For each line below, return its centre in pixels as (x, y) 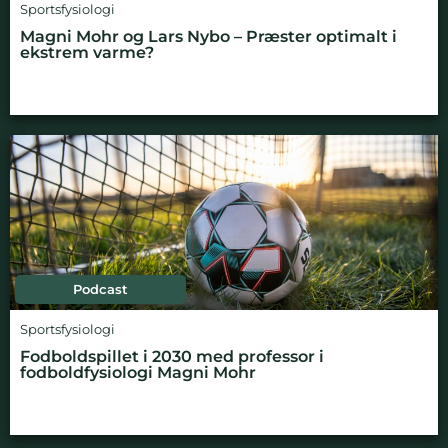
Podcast (101, 289)
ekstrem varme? (87, 52)
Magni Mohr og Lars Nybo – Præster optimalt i (208, 36)
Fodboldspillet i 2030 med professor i (172, 356)
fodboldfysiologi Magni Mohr (138, 372)
